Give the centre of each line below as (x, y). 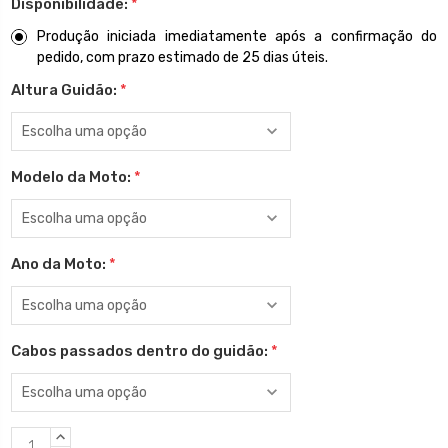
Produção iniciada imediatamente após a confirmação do (236, 36)
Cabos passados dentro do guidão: (141, 350)
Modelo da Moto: (72, 176)
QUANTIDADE (93, 436)
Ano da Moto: (60, 263)
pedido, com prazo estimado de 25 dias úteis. (182, 57)
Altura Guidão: (65, 89)
